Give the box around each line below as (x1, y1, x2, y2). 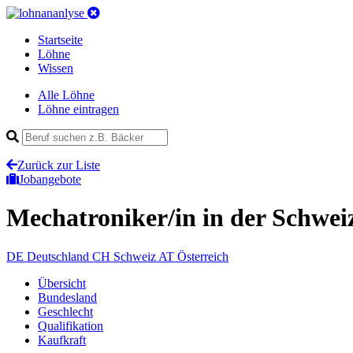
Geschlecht (38, 304, 93, 318)
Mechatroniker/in (6, 203, 203, 232)
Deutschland (27, 249, 89, 263)
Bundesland (38, 290, 97, 304)
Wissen (38, 61, 73, 75)
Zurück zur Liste (17, 158, 100, 172)
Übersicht (38, 276, 86, 290)
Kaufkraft (38, 333, 86, 347)
